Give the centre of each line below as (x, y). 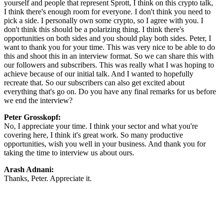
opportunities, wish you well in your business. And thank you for (105, 144)
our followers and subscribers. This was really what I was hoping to (109, 65)
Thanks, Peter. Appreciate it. (48, 178)
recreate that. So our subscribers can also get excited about (94, 82)
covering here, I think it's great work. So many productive (93, 135)
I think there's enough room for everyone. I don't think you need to (107, 11)
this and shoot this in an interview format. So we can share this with (109, 56)
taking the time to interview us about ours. (69, 152)
